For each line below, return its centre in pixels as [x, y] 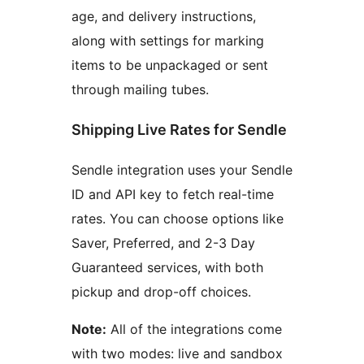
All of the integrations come [194, 329]
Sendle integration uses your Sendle [182, 169]
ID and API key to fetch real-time [173, 194]
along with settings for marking [168, 40]
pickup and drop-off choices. [161, 291]
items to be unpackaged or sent [170, 65]
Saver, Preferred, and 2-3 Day [163, 243]
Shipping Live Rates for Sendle [179, 129]
